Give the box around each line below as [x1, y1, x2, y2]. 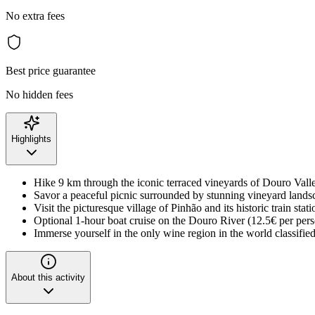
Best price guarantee [6, 64, 96, 77]
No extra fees [6, 9, 65, 22]
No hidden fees [6, 88, 73, 101]
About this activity [11, 271, 85, 283]
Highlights [11, 133, 51, 144]
